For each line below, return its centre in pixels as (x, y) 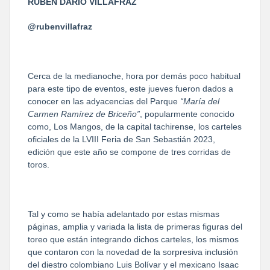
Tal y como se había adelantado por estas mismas (124, 214)
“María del (200, 101)
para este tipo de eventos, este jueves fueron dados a (130, 88)
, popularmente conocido (187, 114)
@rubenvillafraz (60, 26)
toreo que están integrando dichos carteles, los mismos (133, 239)
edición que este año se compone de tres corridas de (129, 152)
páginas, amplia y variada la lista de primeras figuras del (135, 226)
